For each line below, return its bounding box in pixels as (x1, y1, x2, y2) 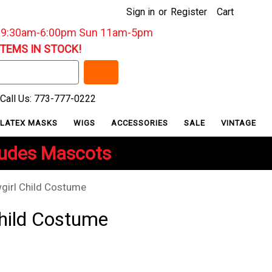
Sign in (126, 6, 155, 18)
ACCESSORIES (111, 118, 171, 127)
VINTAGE (221, 118, 257, 127)
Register (171, 6, 207, 18)
